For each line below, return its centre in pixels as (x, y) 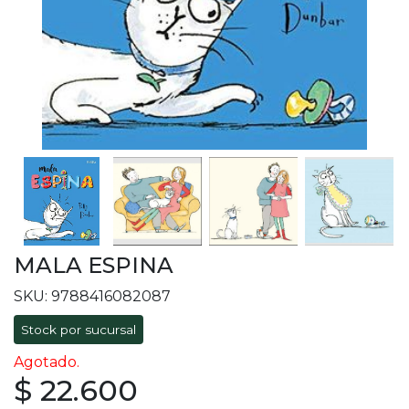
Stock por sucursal (79, 330)
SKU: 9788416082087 (92, 297)
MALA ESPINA (94, 266)
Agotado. (47, 362)
